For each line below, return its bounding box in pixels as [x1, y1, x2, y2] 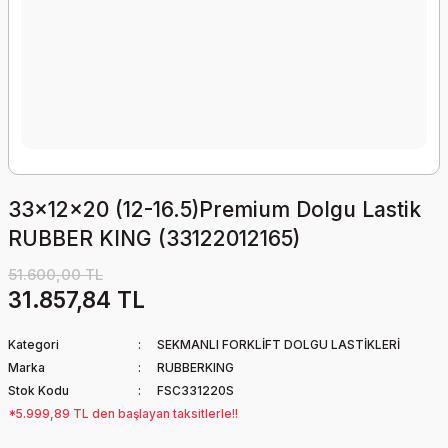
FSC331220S [156, 383, 234, 398]
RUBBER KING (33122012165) [8, 226, 300, 251]
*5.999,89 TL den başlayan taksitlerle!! [8, 406, 238, 421]
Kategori [8, 337, 59, 352]
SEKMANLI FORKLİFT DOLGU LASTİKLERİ [156, 337, 400, 352]
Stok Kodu [8, 383, 69, 398]
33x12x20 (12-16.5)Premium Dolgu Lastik [8, 197, 421, 222]
